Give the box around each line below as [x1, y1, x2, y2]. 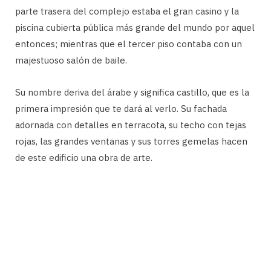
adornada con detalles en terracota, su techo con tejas [15, 119, 246, 131]
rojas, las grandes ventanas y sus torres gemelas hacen [15, 135, 247, 147]
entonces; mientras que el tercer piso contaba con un [15, 38, 242, 50]
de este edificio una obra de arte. [15, 151, 152, 163]
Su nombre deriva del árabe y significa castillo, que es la [15, 86, 249, 98]
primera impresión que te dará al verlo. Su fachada [15, 102, 227, 114]
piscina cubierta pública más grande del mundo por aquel [15, 21, 255, 33]
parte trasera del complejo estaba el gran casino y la [15, 5, 239, 17]
